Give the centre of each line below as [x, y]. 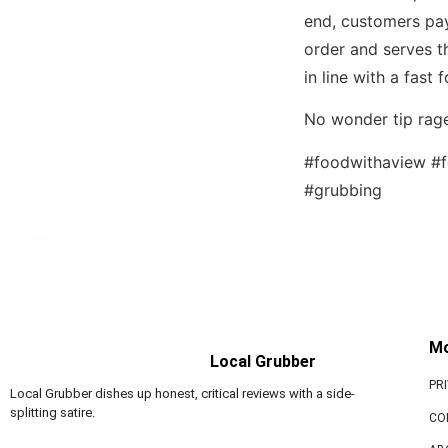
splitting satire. [52, 413]
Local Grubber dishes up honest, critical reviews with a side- [182, 394]
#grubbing [343, 189]
